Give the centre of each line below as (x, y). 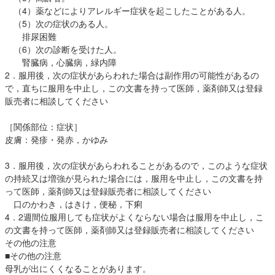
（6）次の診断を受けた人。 (63, 49)
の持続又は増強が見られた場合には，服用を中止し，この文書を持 (134, 178)
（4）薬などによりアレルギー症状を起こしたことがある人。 (128, 10)
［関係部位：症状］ (44, 126)
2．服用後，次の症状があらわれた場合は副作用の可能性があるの (132, 75)
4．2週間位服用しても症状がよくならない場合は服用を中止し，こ (134, 217)
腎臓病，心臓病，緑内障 (61, 62)
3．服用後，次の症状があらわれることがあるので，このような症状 (136, 165)
